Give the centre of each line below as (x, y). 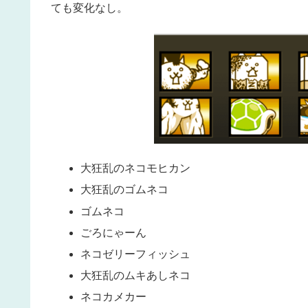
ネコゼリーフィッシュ (136, 254)
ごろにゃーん (114, 232)
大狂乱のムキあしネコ (136, 276)
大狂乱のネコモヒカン (136, 168)
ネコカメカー (114, 297)
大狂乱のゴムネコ (125, 190)
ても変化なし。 (89, 8)
